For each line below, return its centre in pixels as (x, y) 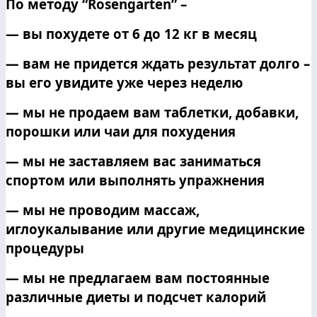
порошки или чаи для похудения (121, 131)
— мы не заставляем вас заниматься (133, 161)
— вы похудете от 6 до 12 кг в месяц (131, 33)
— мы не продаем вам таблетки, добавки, (152, 112)
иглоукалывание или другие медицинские (155, 229)
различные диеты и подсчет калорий (136, 296)
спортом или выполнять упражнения (135, 180)
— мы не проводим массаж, (103, 209)
